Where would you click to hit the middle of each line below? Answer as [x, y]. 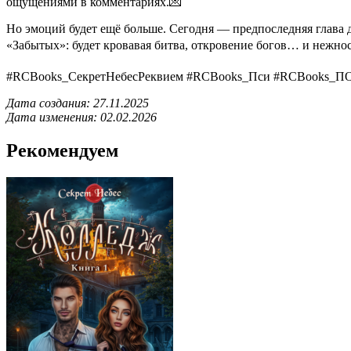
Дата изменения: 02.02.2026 [81, 117]
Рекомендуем [62, 150]
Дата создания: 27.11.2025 [78, 103]
